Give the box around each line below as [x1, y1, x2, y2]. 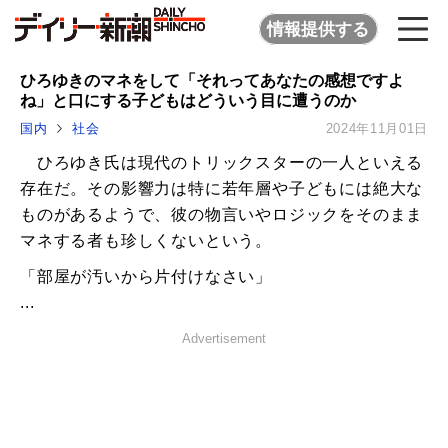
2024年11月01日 [325, 121, 428, 137]
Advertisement [182, 331, 266, 347]
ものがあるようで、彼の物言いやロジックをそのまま [20, 206, 424, 224]
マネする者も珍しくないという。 [20, 232, 272, 250]
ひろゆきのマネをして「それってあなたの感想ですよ [20, 71, 404, 89]
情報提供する [267, 19, 370, 39]
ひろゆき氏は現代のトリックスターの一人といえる [20, 154, 424, 172]
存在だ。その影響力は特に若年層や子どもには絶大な [20, 180, 424, 198]
